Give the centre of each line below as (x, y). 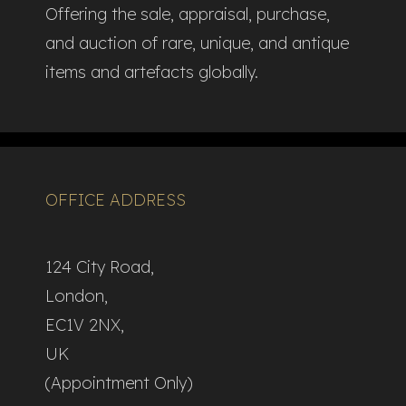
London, (77, 295)
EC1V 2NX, (85, 324)
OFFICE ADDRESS (116, 200)
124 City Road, (100, 266)
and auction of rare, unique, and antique (197, 43)
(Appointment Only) (119, 382)
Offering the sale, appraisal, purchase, (188, 14)
